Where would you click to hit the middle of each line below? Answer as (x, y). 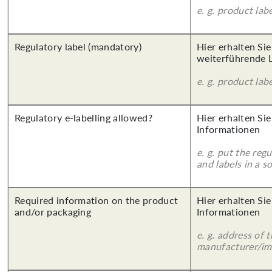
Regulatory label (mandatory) (78, 46)
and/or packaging (53, 212)
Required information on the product (97, 200)
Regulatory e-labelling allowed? (83, 117)
